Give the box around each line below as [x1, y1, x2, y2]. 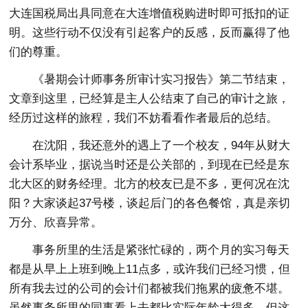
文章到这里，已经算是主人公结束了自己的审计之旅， [9, 92, 290, 106]
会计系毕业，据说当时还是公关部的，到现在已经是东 [9, 158, 290, 172]
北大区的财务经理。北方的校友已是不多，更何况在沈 [9, 177, 290, 191]
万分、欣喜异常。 [9, 216, 103, 230]
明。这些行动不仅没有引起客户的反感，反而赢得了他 [9, 26, 290, 40]
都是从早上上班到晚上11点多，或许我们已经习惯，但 [9, 263, 291, 276]
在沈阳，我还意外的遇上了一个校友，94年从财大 [32, 139, 291, 153]
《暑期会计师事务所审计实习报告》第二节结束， [32, 73, 290, 87]
